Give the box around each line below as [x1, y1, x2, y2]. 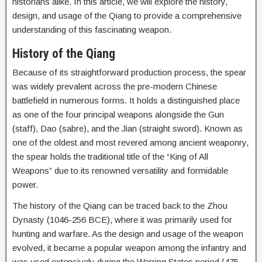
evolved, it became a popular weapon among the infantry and [12, 243, 246, 253]
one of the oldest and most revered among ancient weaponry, [12, 137, 249, 147]
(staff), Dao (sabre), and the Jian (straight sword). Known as [12, 123, 243, 133]
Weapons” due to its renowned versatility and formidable [12, 166, 228, 175]
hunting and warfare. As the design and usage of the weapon [12, 229, 243, 239]
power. [12, 180, 38, 189]
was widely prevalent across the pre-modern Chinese [12, 81, 217, 91]
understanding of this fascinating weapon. [12, 25, 171, 35]
